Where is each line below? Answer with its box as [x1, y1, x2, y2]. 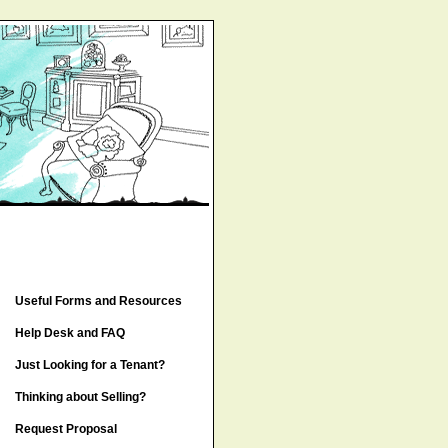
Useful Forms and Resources [14, 294, 182, 308]
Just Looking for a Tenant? [14, 358, 165, 372]
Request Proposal [14, 422, 117, 436]
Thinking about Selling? [14, 390, 146, 404]
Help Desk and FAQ [14, 326, 125, 340]
